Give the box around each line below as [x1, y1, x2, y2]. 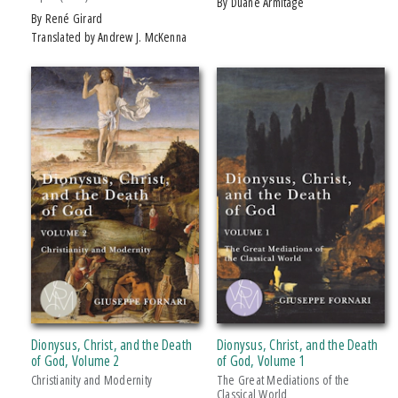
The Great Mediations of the [217, 370, 350, 388]
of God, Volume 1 [217, 350, 306, 370]
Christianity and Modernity [31, 370, 152, 388]
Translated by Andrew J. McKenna [37, 28, 187, 46]
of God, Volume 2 [31, 350, 120, 370]
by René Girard [37, 10, 103, 28]
